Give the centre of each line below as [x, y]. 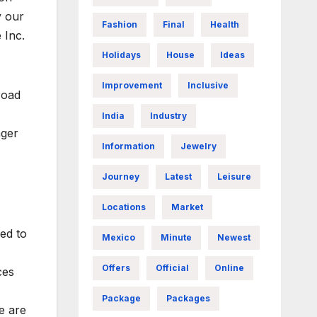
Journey [120, 177]
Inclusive [208, 85]
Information [128, 146]
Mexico [118, 237]
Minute [176, 237]
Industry [168, 116]
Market [187, 207]
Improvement [132, 85]
